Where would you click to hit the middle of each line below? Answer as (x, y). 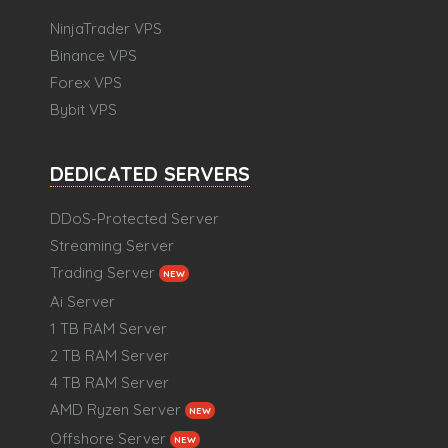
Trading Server (102, 273)
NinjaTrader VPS (106, 29)
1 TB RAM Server (108, 329)
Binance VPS (93, 56)
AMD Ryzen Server (115, 410)
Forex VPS (86, 83)
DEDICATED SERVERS (150, 174)
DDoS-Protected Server (134, 219)
